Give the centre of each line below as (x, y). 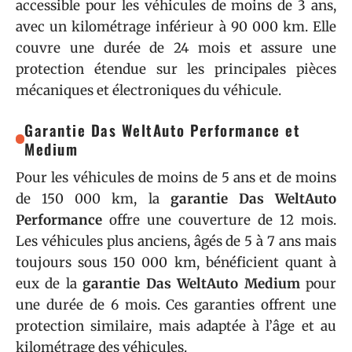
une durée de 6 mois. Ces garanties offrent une (176, 305)
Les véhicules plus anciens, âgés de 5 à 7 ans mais (176, 241)
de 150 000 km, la (93, 199)
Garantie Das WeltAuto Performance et (163, 130)
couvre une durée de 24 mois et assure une (176, 48)
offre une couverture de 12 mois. (219, 220)
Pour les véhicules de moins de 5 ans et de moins (176, 178)
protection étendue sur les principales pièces (176, 69)
